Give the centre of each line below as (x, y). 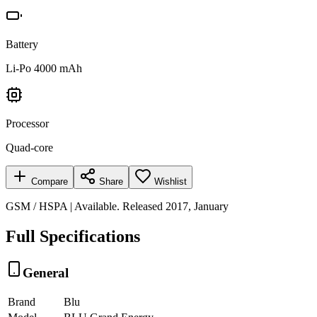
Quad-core (29, 147)
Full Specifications (73, 236)
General (46, 272)
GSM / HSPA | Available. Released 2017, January (117, 206)
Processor (27, 123)
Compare (48, 181)
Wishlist (171, 181)
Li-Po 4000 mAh (44, 68)
